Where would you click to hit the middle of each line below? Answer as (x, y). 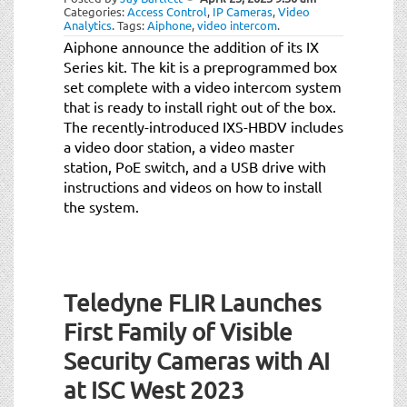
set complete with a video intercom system (203, 86)
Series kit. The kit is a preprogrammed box (200, 66)
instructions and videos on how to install (193, 186)
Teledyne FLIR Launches (193, 303)
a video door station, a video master (179, 146)
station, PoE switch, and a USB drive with (195, 166)
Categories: (95, 11)
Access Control (167, 11)
